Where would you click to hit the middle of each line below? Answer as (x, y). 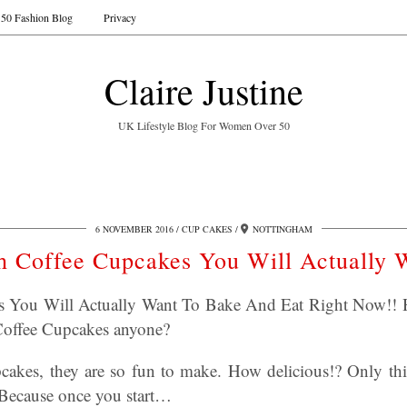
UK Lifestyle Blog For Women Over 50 (203, 125)
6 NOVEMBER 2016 (134, 229)
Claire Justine (203, 90)
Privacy (120, 17)
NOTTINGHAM (282, 229)
